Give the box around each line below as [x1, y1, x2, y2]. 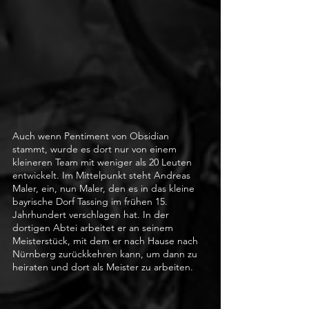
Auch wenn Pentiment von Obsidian [12, 129, 172, 142]
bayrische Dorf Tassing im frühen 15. [12, 195, 170, 208]
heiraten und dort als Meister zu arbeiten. [12, 260, 193, 273]
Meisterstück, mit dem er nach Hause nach [12, 234, 201, 247]
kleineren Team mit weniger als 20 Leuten [12, 155, 195, 168]
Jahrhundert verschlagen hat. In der [12, 208, 172, 221]
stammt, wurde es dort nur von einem [12, 142, 179, 155]
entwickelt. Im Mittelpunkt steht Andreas [12, 168, 193, 181]
